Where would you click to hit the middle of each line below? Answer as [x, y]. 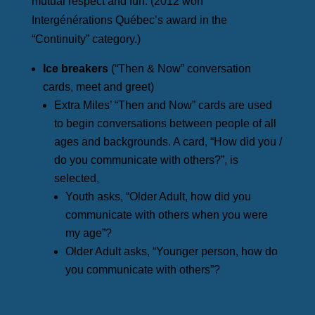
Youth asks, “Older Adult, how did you [158, 197]
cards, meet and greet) [98, 87]
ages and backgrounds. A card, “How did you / [168, 142]
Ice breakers [75, 69]
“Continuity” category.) [86, 39]
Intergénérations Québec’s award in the [129, 20]
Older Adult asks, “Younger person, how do [171, 252]
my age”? [88, 233]
